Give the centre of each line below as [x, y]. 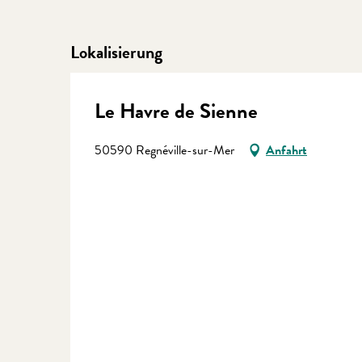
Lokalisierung [116, 52]
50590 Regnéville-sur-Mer [164, 150]
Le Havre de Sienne [176, 111]
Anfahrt [286, 150]
